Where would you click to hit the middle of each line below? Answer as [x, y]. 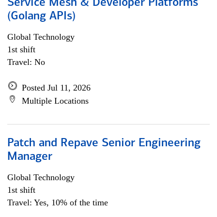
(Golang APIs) [41, 16]
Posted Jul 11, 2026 [56, 88]
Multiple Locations [55, 101]
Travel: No [26, 62]
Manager [30, 157]
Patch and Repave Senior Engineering [104, 143]
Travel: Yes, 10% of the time [58, 202]
